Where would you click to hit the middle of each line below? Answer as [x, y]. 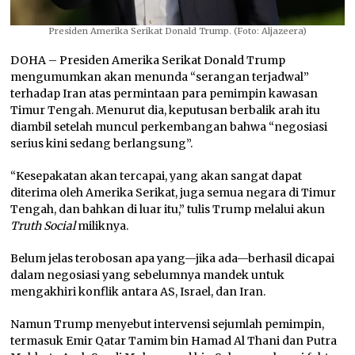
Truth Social [44, 225]
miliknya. [103, 225]
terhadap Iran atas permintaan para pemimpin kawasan [164, 93]
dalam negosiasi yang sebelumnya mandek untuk [148, 275]
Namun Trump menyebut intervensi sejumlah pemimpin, [168, 324]
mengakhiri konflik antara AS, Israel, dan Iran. [138, 291]
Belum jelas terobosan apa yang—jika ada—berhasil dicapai [173, 258]
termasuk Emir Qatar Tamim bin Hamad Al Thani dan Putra [174, 340]
